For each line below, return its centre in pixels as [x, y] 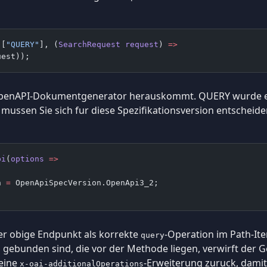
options [27, 159]
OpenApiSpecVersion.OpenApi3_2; [85, 182]
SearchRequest [89, 44]
